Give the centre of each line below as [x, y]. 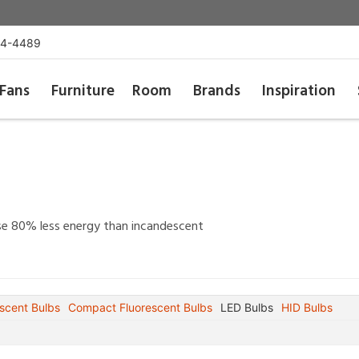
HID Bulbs [307, 307]
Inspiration [299, 91]
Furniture [83, 91]
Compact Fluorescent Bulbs [140, 307]
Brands [217, 91]
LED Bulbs [247, 307]
